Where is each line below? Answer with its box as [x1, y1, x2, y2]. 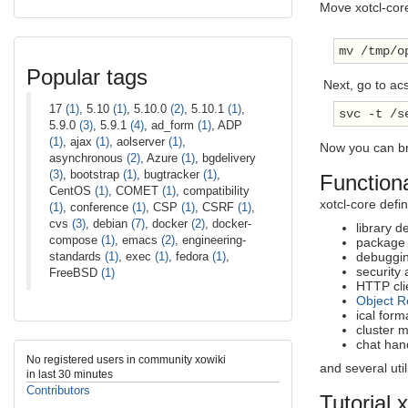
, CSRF [195, 199, 238, 214]
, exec [118, 249, 155, 263]
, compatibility [176, 183, 250, 198]
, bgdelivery [195, 150, 256, 165]
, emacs [115, 232, 161, 247]
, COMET [108, 183, 162, 198]
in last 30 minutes [26, 367, 113, 380]
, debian [86, 216, 131, 230]
